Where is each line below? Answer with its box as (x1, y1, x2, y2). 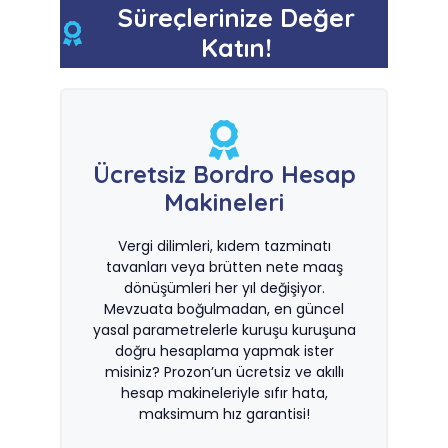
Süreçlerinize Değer (118, 2, 355, 33)
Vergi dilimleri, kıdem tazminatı (117, 236, 331, 256)
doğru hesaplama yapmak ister (114, 341, 334, 361)
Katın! (201, 32, 272, 63)
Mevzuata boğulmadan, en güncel (104, 299, 344, 319)
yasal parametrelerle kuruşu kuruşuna (92, 320, 356, 340)
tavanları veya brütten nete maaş (105, 257, 343, 277)
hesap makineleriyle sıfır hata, (120, 383, 328, 403)
